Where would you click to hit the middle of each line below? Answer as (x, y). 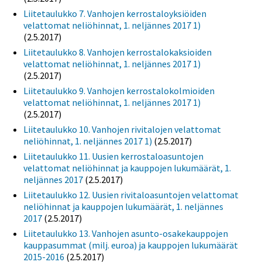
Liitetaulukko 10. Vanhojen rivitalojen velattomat (122, 130)
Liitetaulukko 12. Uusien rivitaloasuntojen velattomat (131, 195)
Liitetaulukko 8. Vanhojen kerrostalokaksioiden (118, 52)
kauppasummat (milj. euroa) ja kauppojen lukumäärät (131, 245)
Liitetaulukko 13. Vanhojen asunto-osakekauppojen (126, 234)
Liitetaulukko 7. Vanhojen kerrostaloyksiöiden (115, 14)
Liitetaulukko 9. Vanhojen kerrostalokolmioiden (119, 91)
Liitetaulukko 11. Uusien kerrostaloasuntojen (113, 156)
